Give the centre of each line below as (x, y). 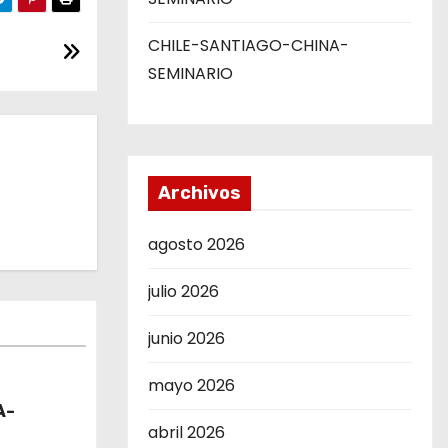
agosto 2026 (196, 244)
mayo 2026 (191, 385)
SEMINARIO (190, 73)
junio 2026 (186, 338)
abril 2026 (186, 432)
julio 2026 (183, 291)
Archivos (199, 193)
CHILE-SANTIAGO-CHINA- (248, 45)
